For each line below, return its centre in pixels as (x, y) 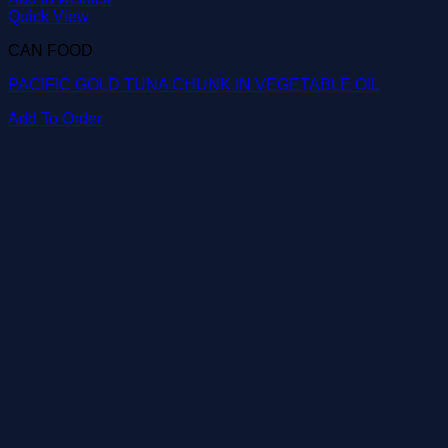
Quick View (48, 16)
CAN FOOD (50, 50)
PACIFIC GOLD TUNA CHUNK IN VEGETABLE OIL (194, 84)
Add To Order (55, 118)
